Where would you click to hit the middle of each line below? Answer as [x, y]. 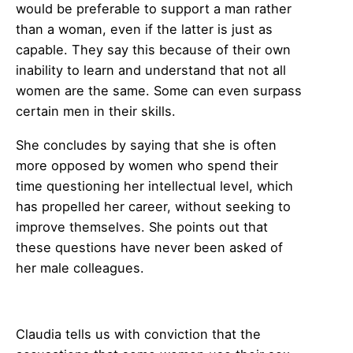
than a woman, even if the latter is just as [144, 30]
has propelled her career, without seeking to [153, 206]
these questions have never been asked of [149, 247]
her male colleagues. [80, 268]
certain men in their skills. [96, 111]
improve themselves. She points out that [142, 227]
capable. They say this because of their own [153, 50]
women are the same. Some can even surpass [159, 91]
